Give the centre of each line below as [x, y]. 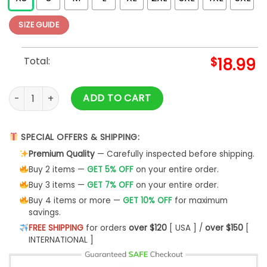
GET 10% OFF [147, 200]
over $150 [224, 228]
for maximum [200, 200]
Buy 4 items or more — [75, 200]
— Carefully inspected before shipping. [174, 154]
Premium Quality [61, 154]
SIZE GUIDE [39, 24]
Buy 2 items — [58, 169]
